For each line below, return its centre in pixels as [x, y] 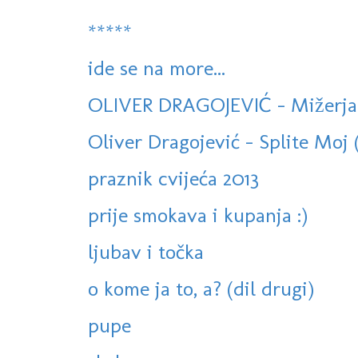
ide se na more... [157, 68]
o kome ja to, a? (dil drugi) [201, 289]
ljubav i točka [146, 252]
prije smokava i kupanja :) [198, 215]
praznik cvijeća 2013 [173, 179]
